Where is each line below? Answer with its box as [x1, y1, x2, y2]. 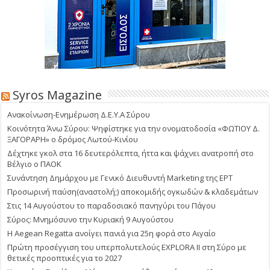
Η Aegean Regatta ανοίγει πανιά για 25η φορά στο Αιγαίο [7, 227, 216, 239]
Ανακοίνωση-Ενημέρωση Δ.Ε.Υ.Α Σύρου [7, 108, 151, 120]
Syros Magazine [13, 86, 102, 103]
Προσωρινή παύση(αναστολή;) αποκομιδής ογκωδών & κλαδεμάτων [7, 186, 259, 197]
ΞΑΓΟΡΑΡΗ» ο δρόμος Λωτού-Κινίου [7, 133, 139, 145]
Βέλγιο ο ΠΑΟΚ [7, 158, 62, 169]
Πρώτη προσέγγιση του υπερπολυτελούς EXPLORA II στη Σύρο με [7, 241, 247, 253]
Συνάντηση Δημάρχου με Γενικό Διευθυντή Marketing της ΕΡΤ [7, 172, 233, 183]
